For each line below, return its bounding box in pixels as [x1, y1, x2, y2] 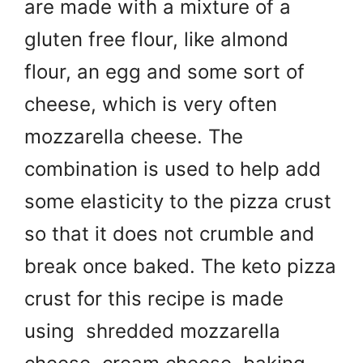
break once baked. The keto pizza [24, 254, 336, 278]
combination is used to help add [24, 156, 321, 181]
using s [24, 318, 96, 343]
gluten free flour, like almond [24, 27, 288, 51]
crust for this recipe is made [24, 286, 284, 310]
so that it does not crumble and [24, 221, 314, 246]
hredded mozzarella [96, 318, 280, 343]
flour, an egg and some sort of [24, 59, 305, 83]
